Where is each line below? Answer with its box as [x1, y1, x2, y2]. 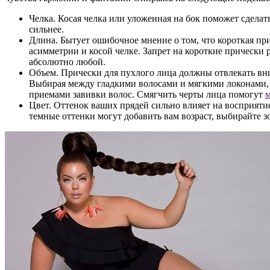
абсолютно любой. [29, 57, 105, 67]
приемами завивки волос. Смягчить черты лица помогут [29, 89, 265, 100]
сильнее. [29, 24, 64, 35]
